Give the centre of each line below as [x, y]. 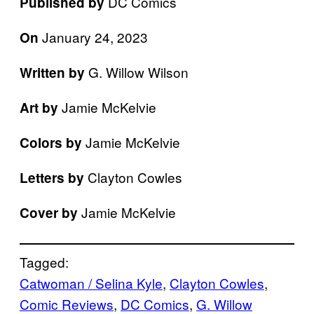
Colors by [53, 142]
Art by [41, 107]
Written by [54, 72]
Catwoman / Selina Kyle [91, 282]
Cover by [49, 212]
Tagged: [44, 261]
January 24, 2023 [95, 36]
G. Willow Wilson [138, 71]
